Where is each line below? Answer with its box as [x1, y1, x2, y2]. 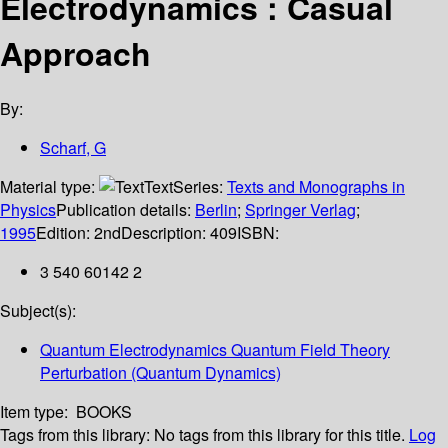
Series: [173, 175, 227, 199]
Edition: [36, 221, 94, 245]
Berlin [195, 198, 237, 222]
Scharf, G [40, 136, 106, 160]
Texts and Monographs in [227, 175, 405, 199]
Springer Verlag [245, 198, 356, 222]
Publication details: [56, 198, 195, 222]
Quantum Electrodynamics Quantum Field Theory [40, 338, 390, 362]
